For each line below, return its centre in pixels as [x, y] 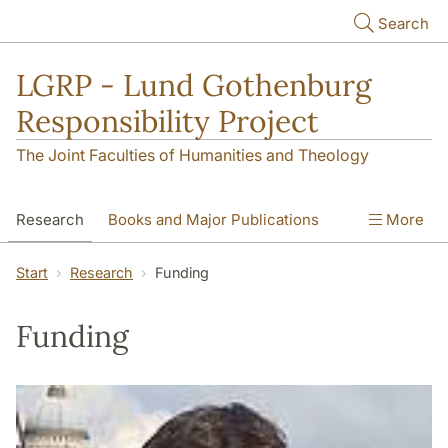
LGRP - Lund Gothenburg [194, 85]
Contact [108, 263]
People [185, 263]
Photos [259, 263]
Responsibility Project [167, 121]
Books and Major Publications [213, 220]
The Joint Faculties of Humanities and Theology [192, 155]
